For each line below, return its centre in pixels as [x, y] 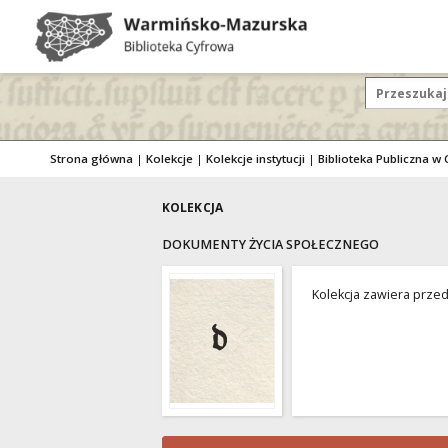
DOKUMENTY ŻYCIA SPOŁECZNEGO [270, 244]
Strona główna [91, 158]
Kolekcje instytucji [255, 158]
